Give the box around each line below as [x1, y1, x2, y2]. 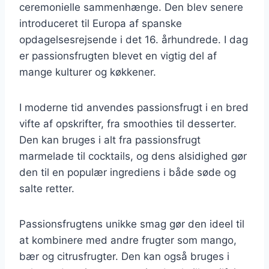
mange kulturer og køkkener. [19, 65, 156, 78]
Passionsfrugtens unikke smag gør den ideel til [19, 217, 244, 230]
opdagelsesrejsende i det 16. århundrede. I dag [19, 33, 248, 46]
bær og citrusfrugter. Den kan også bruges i [19, 250, 229, 262]
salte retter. [19, 182, 74, 195]
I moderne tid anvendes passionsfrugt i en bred [19, 101, 249, 113]
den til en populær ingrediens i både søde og [19, 166, 236, 178]
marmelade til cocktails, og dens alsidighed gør [19, 150, 247, 162]
